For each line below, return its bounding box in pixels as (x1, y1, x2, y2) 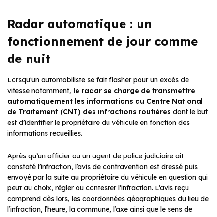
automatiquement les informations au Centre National (7, 97, 203, 106)
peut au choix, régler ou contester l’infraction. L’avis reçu (7, 184, 189, 193)
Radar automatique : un (7, 16, 152, 31)
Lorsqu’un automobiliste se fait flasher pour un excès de (7, 76, 189, 85)
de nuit (7, 51, 50, 66)
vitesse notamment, (7, 86, 73, 95)
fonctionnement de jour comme (7, 34, 198, 49)
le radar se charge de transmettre (73, 86, 195, 95)
